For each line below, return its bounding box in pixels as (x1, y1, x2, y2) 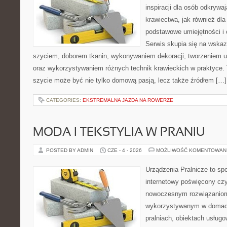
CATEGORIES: (46, 97, 83, 103)
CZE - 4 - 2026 (107, 147, 142, 153)
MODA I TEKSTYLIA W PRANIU (33, 127, 205, 138)
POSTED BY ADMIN (46, 147, 95, 153)
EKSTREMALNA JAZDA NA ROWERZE (83, 97, 173, 103)
